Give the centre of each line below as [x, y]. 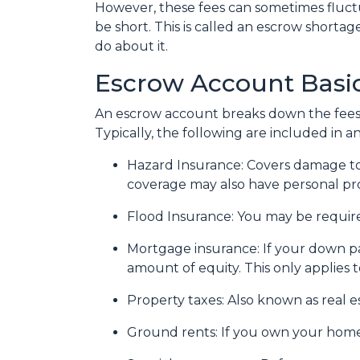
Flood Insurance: [182, 217]
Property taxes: [177, 300]
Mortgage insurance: [195, 249]
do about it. [133, 46]
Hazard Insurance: [187, 165]
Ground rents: [174, 332]
